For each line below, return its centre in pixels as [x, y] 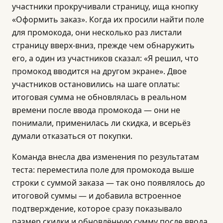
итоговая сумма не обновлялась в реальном [99, 97]
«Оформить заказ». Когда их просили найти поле [108, 19]
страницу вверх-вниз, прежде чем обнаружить [103, 45]
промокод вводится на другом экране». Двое [99, 71]
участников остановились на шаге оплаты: [96, 84]
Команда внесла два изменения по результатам [106, 157]
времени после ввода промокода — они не [96, 110]
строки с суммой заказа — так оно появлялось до [109, 183]
